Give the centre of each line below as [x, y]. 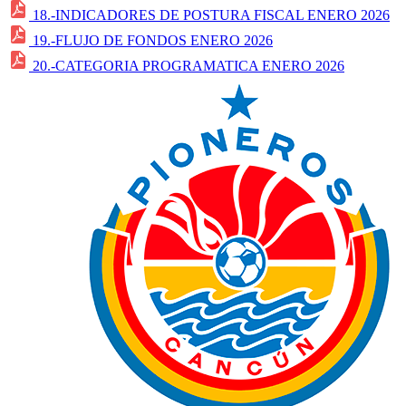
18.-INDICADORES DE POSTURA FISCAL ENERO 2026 [211, 14]
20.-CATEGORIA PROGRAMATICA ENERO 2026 [188, 65]
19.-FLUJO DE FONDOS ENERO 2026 [153, 40]
